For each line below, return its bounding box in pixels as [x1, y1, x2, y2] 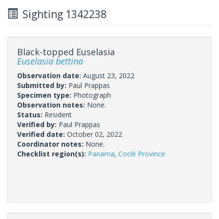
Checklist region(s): [17, 149, 88, 158]
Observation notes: [17, 100, 87, 109]
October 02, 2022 [67, 129, 122, 139]
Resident [44, 109, 72, 119]
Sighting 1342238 [18, 7, 107, 21]
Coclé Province [118, 149, 165, 158]
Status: [17, 109, 44, 119]
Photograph [73, 90, 111, 100]
